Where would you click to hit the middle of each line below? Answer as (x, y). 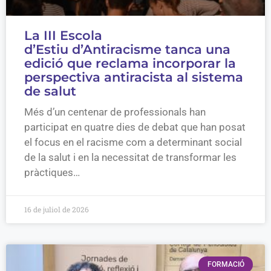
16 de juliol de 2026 (57, 210)
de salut (52, 91)
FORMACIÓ (226, 265)
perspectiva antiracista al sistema (134, 77)
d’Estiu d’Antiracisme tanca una (127, 50)
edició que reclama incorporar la (130, 64)
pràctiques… (52, 173)
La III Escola (63, 36)
